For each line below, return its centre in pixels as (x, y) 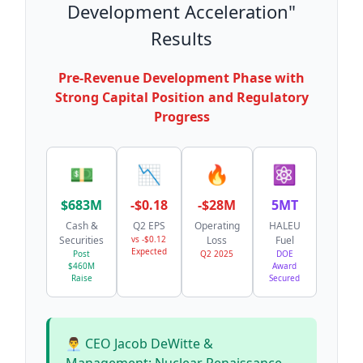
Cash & (81, 226)
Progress (181, 117)
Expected (149, 251)
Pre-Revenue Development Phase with (181, 78)
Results (181, 38)
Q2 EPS (149, 226)
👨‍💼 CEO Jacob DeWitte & (139, 344)
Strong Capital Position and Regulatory (181, 97)
